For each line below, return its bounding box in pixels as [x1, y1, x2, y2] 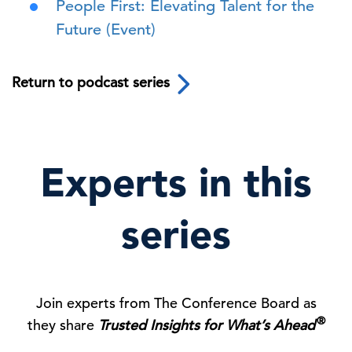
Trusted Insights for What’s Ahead [97, 315, 315, 334]
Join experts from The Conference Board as [35, 293, 317, 312]
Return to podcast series [12, 73, 174, 92]
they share [27, 315, 98, 334]
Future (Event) [56, 20, 156, 40]
